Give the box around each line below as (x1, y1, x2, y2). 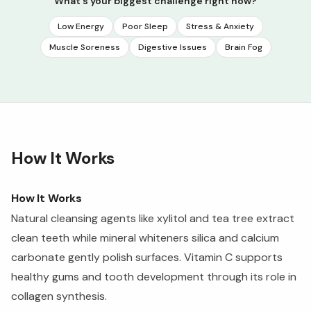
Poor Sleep (121, 21, 168, 32)
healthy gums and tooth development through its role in (11, 269, 296, 284)
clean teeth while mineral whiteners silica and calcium (11, 230, 279, 245)
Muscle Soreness (49, 42, 120, 53)
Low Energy (57, 21, 104, 32)
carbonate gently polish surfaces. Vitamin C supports (11, 250, 283, 264)
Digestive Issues (137, 42, 207, 53)
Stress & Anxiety (185, 21, 254, 32)
